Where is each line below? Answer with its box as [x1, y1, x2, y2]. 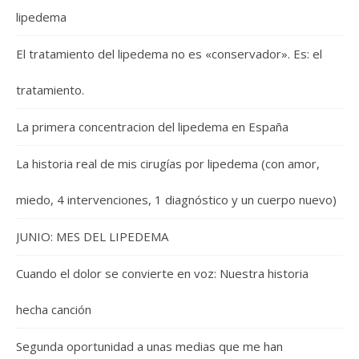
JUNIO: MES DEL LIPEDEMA [16, 228, 168, 245]
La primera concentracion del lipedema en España [16, 119, 288, 135]
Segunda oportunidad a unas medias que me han [16, 338, 283, 355]
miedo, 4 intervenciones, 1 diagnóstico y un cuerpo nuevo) [16, 192, 337, 208]
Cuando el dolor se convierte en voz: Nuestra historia [16, 265, 309, 282]
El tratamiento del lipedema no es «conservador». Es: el [16, 46, 322, 63]
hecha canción [16, 301, 91, 318]
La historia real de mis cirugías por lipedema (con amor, [16, 155, 320, 172]
